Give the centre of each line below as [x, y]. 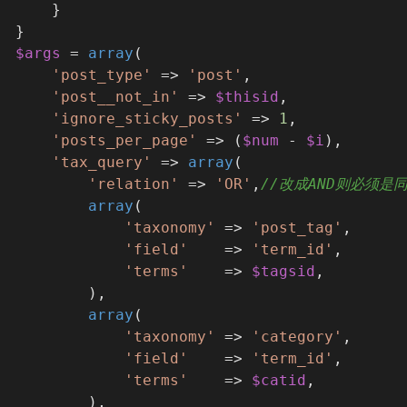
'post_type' [102, 75]
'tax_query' [102, 163]
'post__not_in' [115, 97]
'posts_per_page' [124, 141]
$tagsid [283, 272]
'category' [297, 337]
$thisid [247, 97]
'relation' [134, 184]
